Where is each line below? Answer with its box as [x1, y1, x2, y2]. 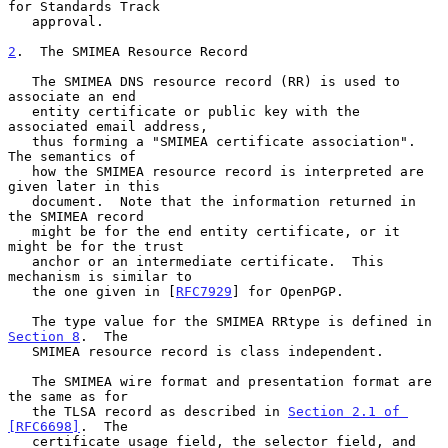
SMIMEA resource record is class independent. [8, 343, 32, 359]
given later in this [8, 178, 160, 194]
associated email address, [8, 118, 208, 134]
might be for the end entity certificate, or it [8, 223, 32, 239]
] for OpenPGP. [232, 283, 344, 299]
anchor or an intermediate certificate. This [8, 253, 32, 269]
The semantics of [8, 148, 136, 164]
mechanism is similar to [8, 268, 192, 284]
